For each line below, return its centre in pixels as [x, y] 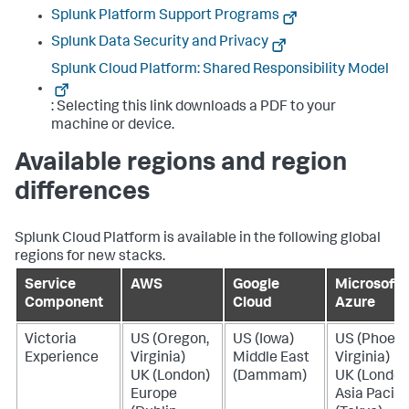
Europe [154, 395]
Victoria [51, 340]
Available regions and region [181, 164]
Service [50, 285]
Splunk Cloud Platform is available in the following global [198, 239]
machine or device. [113, 126]
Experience [62, 358]
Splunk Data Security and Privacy [160, 43]
